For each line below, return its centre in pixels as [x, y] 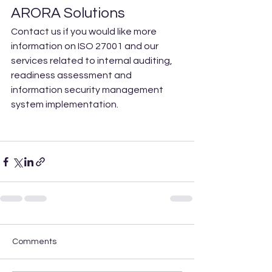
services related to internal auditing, [93, 61]
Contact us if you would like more [85, 32]
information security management [88, 90]
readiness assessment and [72, 76]
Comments [34, 242]
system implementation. [66, 105]
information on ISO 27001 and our [86, 46]
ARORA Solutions [70, 13]
